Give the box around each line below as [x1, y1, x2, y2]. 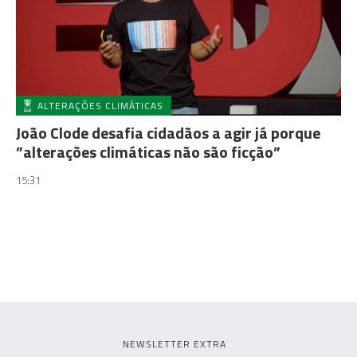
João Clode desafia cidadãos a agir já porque [16, 120, 320, 145]
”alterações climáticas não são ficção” [16, 139, 280, 164]
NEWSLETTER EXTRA [123, 335, 226, 351]
